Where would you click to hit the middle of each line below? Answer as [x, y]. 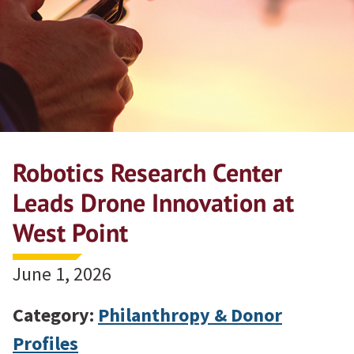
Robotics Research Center [147, 172]
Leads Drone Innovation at [153, 202]
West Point [70, 232]
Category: [55, 314]
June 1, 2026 [62, 273]
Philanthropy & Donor [190, 314]
